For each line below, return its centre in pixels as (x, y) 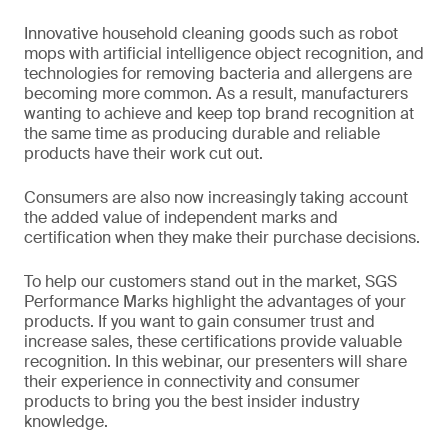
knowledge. (66, 421)
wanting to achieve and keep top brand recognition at (219, 113)
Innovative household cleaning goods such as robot (211, 33)
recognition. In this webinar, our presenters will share (215, 361)
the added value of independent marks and (181, 217)
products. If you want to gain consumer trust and (199, 321)
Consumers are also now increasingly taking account (216, 197)
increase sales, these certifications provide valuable (213, 341)
